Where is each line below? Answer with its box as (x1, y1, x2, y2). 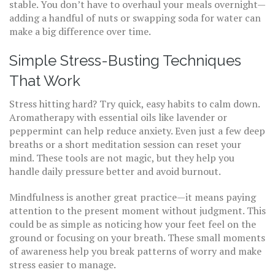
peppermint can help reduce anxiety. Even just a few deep (9, 124, 265, 137)
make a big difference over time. (9, 25, 151, 38)
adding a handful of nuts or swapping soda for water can (9, 11, 261, 25)
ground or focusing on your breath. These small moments (9, 231, 265, 244)
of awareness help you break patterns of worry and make (9, 244, 261, 258)
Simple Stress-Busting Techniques (9, 52, 241, 69)
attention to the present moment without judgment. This (9, 204, 266, 217)
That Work (9, 72, 80, 90)
